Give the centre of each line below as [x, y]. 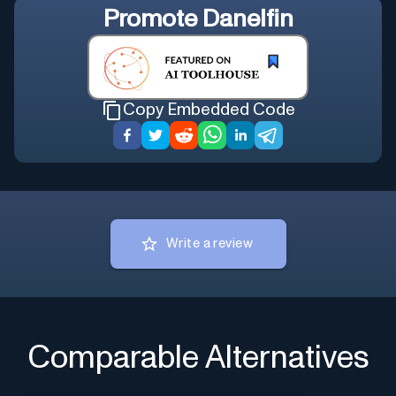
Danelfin [247, 20]
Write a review [209, 244]
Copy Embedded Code [209, 110]
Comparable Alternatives [198, 358]
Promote [152, 20]
